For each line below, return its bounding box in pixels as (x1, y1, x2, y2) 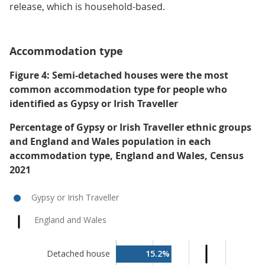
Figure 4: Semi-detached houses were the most (9, 69, 228, 82)
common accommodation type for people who (9, 83, 227, 96)
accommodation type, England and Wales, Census (9, 149, 244, 162)
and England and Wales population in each (9, 135, 211, 148)
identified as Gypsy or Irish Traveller (9, 97, 178, 110)
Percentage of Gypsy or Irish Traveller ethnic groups (9, 121, 251, 134)
